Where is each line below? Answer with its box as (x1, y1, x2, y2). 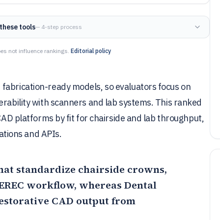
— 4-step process (35, 23, 82, 30)
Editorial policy (71, 47, 111, 55)
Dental (124, 178, 157, 192)
